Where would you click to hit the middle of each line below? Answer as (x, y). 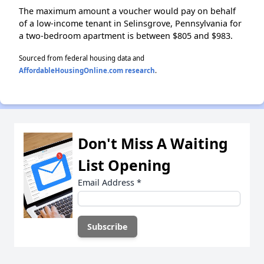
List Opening (124, 165)
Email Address (107, 183)
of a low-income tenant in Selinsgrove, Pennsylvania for (130, 24)
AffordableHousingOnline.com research (87, 71)
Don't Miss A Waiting (153, 143)
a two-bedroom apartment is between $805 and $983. (126, 36)
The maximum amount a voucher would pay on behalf (127, 11)
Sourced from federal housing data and (82, 58)
